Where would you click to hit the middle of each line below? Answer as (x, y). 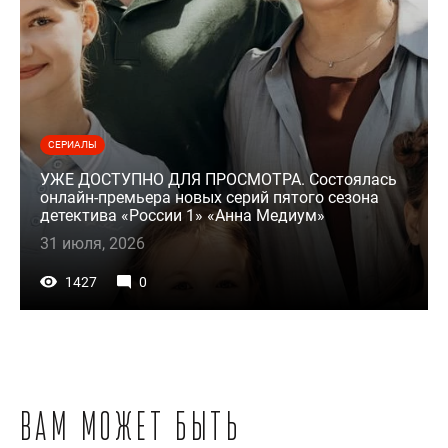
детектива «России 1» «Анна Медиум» (182, 216)
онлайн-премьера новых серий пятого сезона (209, 198)
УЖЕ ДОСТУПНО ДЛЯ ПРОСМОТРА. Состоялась (218, 180)
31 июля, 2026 (92, 244)
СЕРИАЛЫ (72, 145)
